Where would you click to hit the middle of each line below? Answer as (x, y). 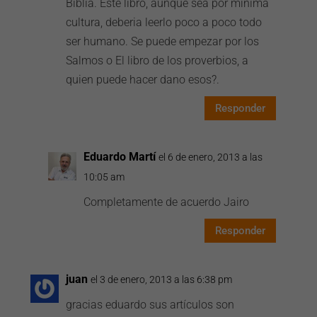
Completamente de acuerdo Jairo (167, 202)
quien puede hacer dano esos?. (143, 80)
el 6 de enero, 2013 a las (211, 157)
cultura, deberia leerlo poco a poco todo (164, 22)
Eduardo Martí (120, 157)
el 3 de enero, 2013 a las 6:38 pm (162, 279)
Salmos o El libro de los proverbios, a (157, 60)
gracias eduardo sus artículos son (150, 305)
